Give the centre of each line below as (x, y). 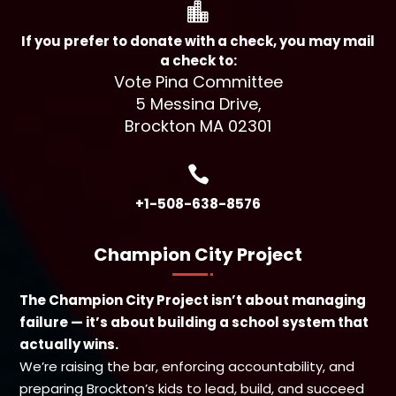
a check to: (198, 60)
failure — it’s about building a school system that (194, 322)
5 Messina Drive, (198, 103)
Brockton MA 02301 (198, 126)
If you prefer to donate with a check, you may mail (198, 41)
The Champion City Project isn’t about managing (193, 300)
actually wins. (69, 344)
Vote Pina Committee (198, 81)
